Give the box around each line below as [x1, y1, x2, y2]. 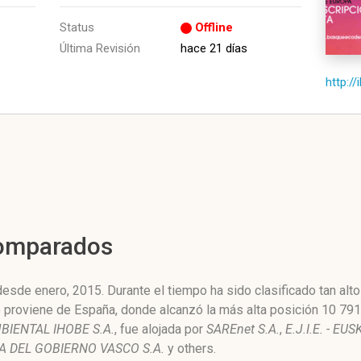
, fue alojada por [114, 322, 206, 337]
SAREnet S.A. [206, 322, 280, 337]
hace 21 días [180, 41, 247, 56]
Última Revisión [60, 41, 140, 56]
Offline [195, 20, 233, 35]
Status [60, 20, 94, 35]
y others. [164, 341, 216, 356]
